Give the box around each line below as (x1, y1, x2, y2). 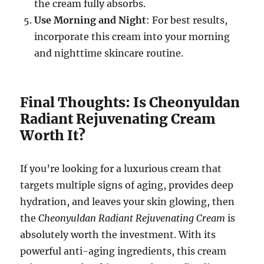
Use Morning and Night (34, 14, 147, 26)
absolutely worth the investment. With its (20, 228, 216, 240)
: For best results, (146, 14, 228, 26)
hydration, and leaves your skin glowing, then (20, 195, 235, 207)
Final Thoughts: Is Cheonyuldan (20, 93, 240, 111)
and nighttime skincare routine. (34, 47, 184, 59)
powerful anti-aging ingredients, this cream (20, 245, 227, 257)
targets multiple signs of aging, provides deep (20, 179, 234, 191)
